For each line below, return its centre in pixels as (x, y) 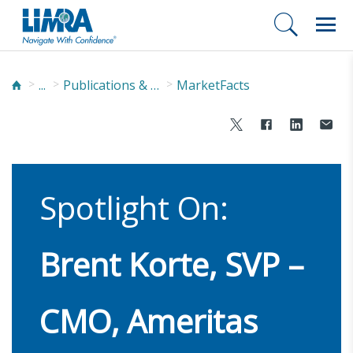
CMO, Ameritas (149, 321)
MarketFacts (213, 85)
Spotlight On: (134, 207)
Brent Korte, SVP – (172, 264)
